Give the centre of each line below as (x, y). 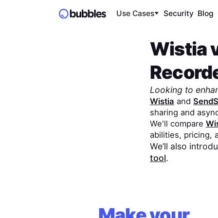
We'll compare (178, 123)
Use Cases (135, 14)
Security (178, 14)
